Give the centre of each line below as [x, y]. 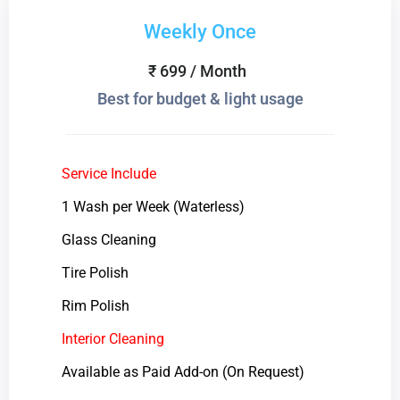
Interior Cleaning [112, 338]
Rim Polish [95, 305]
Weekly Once [200, 31]
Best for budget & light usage [200, 98]
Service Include [108, 173]
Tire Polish [95, 272]
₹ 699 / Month [197, 71]
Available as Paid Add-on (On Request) [183, 371]
